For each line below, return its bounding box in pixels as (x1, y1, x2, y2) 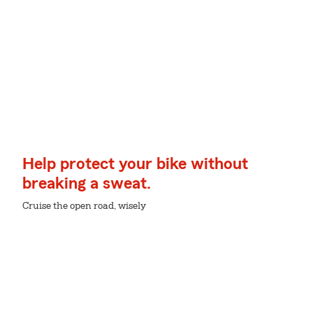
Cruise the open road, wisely (22, 201, 146, 211)
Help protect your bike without (22, 155, 248, 173)
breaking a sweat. (22, 175, 151, 192)
